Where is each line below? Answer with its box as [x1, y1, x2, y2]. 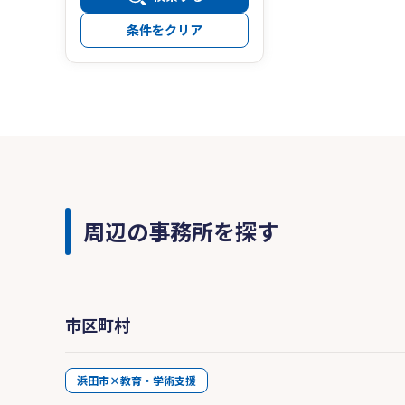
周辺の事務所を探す [83, 215, 278, 248]
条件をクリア [127, 21, 202, 40]
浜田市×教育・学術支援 [77, 372, 196, 389]
